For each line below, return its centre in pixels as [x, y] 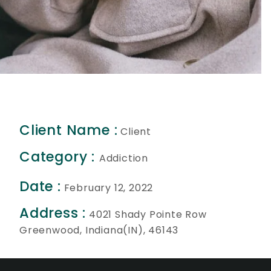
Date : [40, 186]
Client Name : [69, 130]
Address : [53, 213]
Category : [59, 156]
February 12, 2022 [109, 188]
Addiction [124, 158]
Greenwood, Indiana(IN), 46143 [99, 230]
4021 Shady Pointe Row [148, 214]
